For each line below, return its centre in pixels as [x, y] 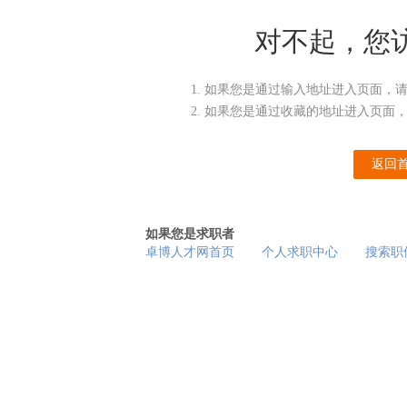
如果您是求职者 [190, 234]
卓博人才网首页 [190, 252]
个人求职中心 [300, 252]
